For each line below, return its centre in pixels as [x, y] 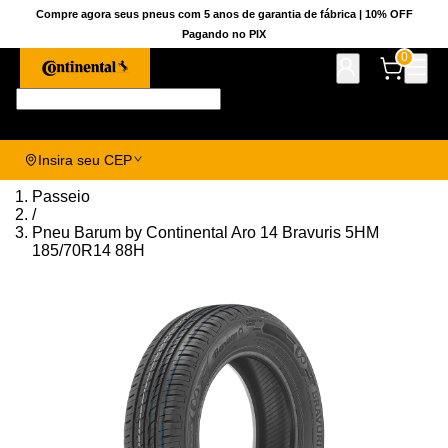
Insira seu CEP [85, 160]
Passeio [61, 196]
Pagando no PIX [224, 34]
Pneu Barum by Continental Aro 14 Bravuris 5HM [205, 232]
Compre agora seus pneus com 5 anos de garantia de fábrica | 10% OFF [224, 14]
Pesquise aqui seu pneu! [309, 98]
